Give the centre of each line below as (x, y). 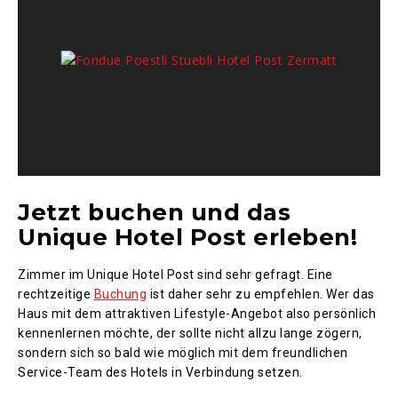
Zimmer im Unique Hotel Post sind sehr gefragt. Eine (175, 274)
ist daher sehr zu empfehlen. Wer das (261, 294)
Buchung (120, 294)
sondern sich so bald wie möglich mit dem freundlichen (183, 352)
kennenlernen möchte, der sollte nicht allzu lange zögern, (190, 333)
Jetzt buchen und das (154, 212)
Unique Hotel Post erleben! (187, 237)
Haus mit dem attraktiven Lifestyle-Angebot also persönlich (197, 313)
